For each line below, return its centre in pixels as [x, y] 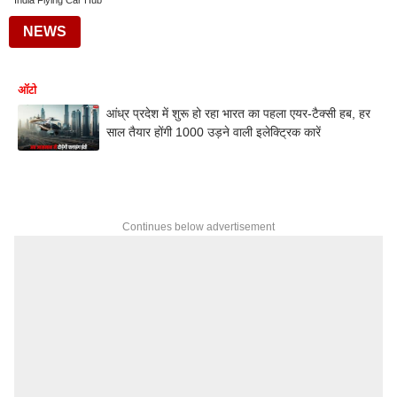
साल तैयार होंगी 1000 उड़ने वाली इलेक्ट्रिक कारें [214, 132]
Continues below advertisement [198, 226]
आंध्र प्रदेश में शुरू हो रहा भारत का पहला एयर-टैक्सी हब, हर [238, 113]
